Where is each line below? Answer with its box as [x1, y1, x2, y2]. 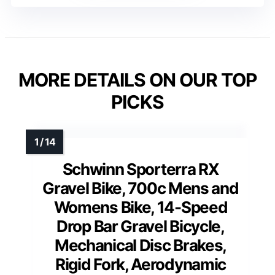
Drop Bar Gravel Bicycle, [56, 217, 225, 236]
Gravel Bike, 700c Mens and [42, 179, 239, 198]
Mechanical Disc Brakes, [54, 236, 227, 255]
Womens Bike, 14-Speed [53, 198, 228, 217]
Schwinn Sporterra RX [62, 160, 219, 179]
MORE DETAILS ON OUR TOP [18, 69, 257, 91]
